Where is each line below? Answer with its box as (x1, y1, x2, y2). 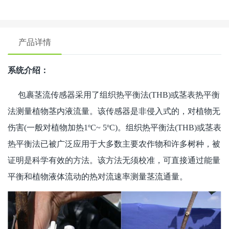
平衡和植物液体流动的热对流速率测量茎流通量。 (8, 172, 188, 181)
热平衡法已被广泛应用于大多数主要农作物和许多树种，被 (8, 140, 220, 149)
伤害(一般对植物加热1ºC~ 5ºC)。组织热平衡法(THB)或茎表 (8, 123, 221, 132)
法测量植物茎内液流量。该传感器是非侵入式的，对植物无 (8, 107, 220, 116)
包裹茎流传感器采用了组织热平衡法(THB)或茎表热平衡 (8, 90, 220, 100)
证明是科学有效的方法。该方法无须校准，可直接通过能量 (8, 156, 220, 165)
